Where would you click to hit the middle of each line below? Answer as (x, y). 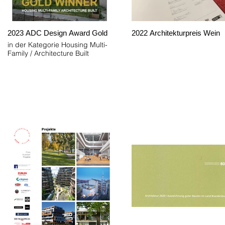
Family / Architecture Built (48, 53)
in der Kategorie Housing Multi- (58, 45)
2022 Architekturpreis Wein (176, 33)
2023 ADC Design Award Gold (58, 33)
